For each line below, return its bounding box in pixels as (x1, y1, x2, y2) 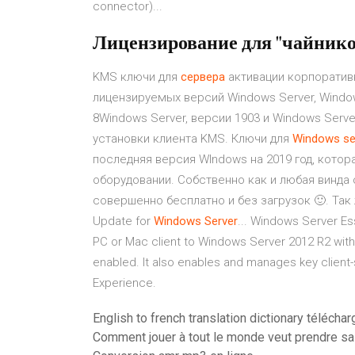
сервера (181, 70, 225, 84)
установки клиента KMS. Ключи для (93, 132, 292, 146)
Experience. (93, 276, 156, 290)
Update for (93, 214, 154, 228)
